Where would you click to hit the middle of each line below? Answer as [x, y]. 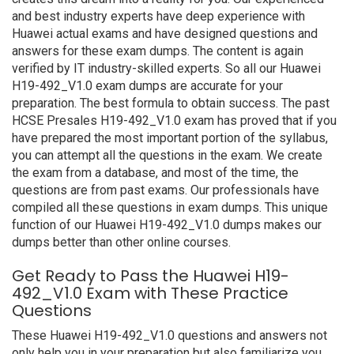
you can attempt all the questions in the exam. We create [167, 155]
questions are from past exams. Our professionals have [166, 190]
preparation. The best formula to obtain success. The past [171, 103]
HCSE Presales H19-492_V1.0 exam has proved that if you [174, 121]
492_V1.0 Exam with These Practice [150, 293]
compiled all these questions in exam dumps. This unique [170, 207]
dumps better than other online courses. [121, 242]
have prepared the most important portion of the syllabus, [170, 138]
